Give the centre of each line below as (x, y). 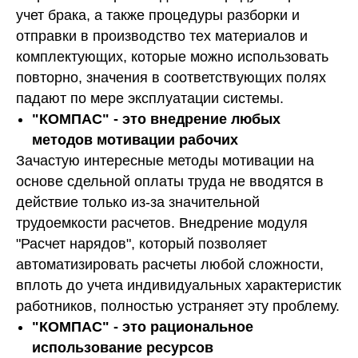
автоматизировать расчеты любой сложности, (170, 264)
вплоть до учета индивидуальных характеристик (179, 285)
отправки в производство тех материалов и (162, 36)
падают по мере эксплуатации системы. (150, 98)
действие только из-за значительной (138, 202)
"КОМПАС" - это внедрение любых (156, 119)
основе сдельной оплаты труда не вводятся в (170, 181)
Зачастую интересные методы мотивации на (165, 160)
